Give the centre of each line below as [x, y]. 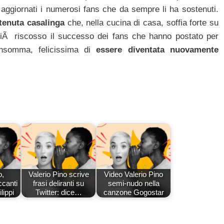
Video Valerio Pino [133, 174]
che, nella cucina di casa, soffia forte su [143, 23]
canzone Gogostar [133, 192]
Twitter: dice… [58, 192]
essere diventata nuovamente [157, 50]
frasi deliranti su [58, 183]
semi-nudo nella [133, 183]
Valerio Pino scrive [58, 174]
